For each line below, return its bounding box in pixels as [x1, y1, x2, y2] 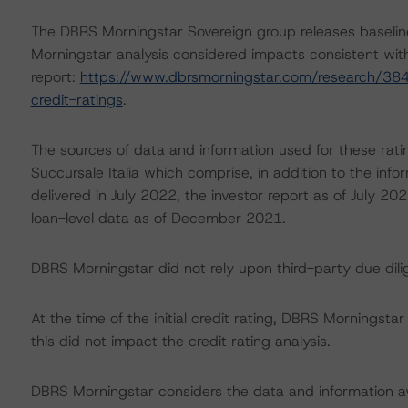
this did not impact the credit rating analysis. [30, 331, 331, 351]
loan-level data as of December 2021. [30, 209, 286, 228]
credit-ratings [30, 90, 123, 109]
